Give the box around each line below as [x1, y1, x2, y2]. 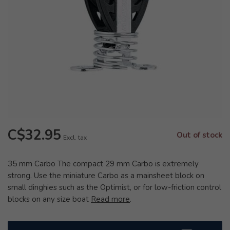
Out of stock [177, 130, 222, 140]
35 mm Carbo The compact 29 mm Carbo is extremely [8, 159, 199, 169]
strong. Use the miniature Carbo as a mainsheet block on [8, 170, 204, 181]
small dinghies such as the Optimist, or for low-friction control [8, 182, 221, 193]
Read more [91, 194, 130, 204]
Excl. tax [63, 133, 87, 142]
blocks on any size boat [8, 194, 91, 204]
